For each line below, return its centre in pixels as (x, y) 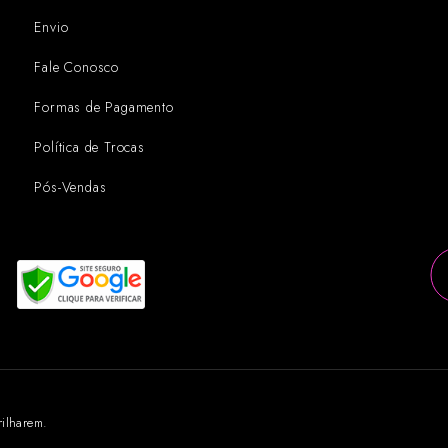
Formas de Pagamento (104, 106)
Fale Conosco (77, 66)
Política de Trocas (89, 146)
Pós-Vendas (70, 186)
